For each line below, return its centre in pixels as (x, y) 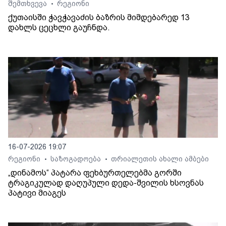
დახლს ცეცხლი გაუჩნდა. (59, 28)
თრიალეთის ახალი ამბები (160, 159)
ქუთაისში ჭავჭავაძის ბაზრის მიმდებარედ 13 (99, 18)
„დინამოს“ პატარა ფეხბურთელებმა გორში (95, 173)
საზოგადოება (77, 159)
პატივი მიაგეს (37, 193)
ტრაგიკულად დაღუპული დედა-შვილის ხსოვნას (106, 183)
